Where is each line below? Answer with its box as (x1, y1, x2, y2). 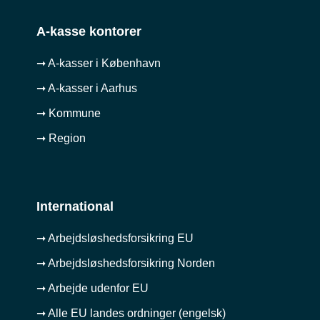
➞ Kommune (36, 106, 101, 119)
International (36, 199, 114, 214)
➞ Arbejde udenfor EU (36, 281, 149, 294)
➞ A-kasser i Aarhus (36, 81, 137, 94)
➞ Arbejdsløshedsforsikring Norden (36, 256, 215, 269)
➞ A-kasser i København (36, 56, 161, 69)
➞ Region (36, 131, 86, 144)
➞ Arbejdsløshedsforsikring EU (36, 231, 194, 244)
